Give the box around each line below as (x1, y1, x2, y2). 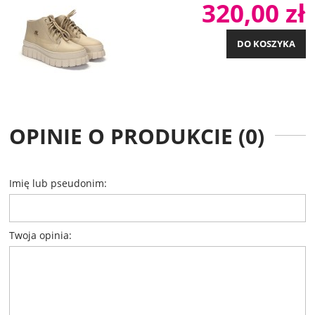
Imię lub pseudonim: (9, 176, 107, 190)
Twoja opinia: (9, 228, 72, 242)
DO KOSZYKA (237, 37, 295, 51)
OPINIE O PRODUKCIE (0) (9, 121, 264, 150)
